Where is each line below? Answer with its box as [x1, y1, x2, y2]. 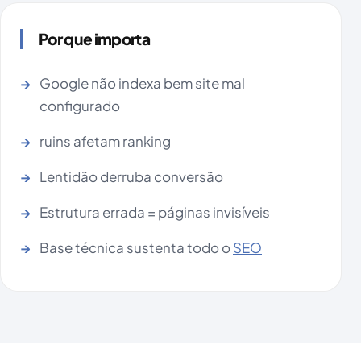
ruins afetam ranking [39, 132, 171, 151]
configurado [39, 97, 120, 115]
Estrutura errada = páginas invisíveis [39, 203, 270, 222]
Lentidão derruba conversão [39, 168, 223, 186]
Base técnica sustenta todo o [39, 239, 233, 257]
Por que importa [39, 29, 150, 49]
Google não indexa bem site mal [39, 74, 245, 93]
